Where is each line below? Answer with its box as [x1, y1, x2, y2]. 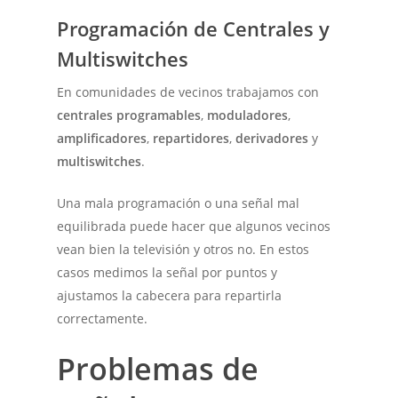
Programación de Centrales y [57, 14, 330, 42]
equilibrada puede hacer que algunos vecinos [57, 217, 331, 235]
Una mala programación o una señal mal [57, 194, 300, 211]
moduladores [207, 106, 289, 123]
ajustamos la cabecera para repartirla [57, 286, 283, 304]
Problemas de [57, 347, 259, 389]
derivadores [235, 129, 309, 147]
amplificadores [57, 129, 147, 147]
